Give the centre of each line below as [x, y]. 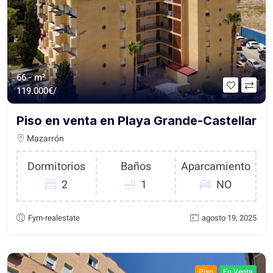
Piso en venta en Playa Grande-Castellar [136, 121]
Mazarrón [44, 139]
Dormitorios [57, 167]
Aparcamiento [215, 167]
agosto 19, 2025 [229, 218]
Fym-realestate [54, 218]
